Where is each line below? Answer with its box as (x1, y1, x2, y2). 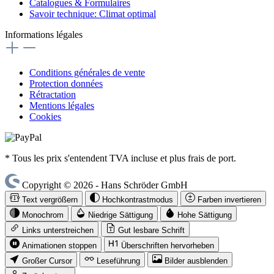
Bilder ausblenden (165, 256, 228, 266)
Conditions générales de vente (29, 67, 145, 78)
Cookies (29, 111, 61, 122)
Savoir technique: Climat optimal (29, 9, 156, 20)
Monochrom (22, 210, 64, 220)
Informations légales (5, 29, 83, 40)
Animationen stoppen (22, 241, 97, 251)
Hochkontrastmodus (102, 195, 173, 205)
